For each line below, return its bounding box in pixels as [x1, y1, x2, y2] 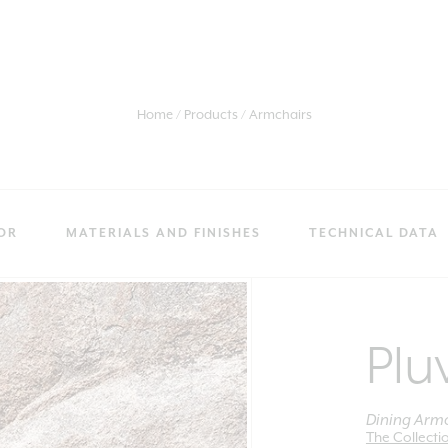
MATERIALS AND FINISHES [66, 226, 261, 241]
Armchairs [248, 107, 312, 122]
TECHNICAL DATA [309, 226, 439, 241]
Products [183, 107, 238, 122]
